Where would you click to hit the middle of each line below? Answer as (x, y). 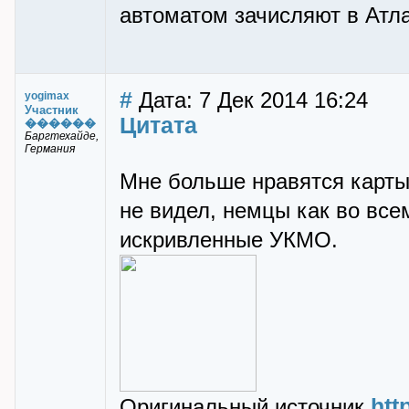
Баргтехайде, (62, 136)
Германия (50, 149)
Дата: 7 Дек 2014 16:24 (250, 100)
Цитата (158, 125)
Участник (52, 110)
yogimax (47, 96)
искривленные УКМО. (229, 240)
